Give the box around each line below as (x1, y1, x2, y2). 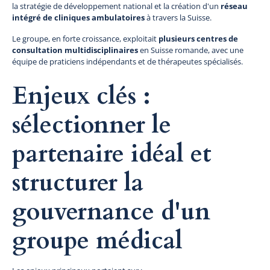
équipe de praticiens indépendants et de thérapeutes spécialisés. (12, 55, 243, 67)
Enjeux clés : (12, 79, 151, 113)
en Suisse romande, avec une (138, 44, 243, 55)
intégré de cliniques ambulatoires (12, 11, 145, 23)
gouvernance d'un (12, 195, 210, 228)
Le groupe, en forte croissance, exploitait (12, 33, 159, 44)
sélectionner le (12, 108, 171, 142)
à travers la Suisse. (145, 11, 212, 23)
